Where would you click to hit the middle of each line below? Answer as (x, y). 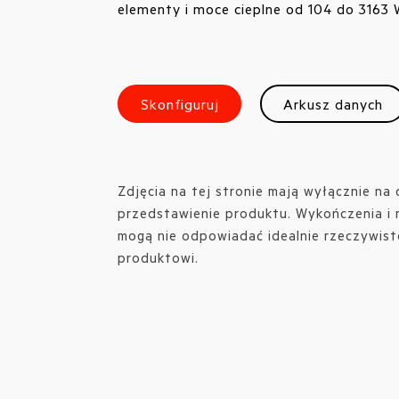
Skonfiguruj (179, 103)
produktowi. (158, 257)
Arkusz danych (333, 103)
